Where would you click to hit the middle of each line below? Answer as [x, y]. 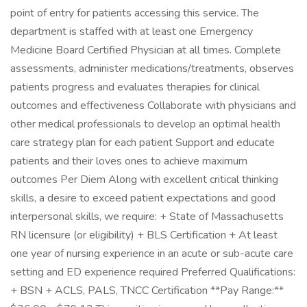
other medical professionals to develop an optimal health [145, 124]
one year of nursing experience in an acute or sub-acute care [152, 254]
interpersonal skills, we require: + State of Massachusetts [147, 217]
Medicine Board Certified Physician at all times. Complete [146, 50]
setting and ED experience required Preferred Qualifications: [153, 272]
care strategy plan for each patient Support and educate [143, 143]
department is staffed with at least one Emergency [132, 32]
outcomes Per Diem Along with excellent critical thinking [144, 180]
